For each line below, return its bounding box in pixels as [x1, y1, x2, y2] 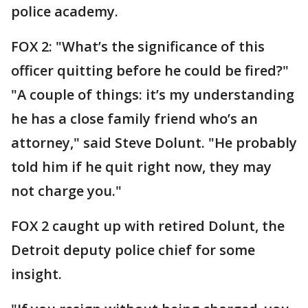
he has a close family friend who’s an [11, 109, 258, 128]
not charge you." [11, 181, 122, 200]
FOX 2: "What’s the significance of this [11, 37, 265, 56]
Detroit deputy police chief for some [11, 241, 255, 259]
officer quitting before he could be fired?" [11, 61, 289, 80]
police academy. [11, 2, 118, 21]
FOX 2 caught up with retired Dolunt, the [11, 217, 285, 235]
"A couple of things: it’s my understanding [11, 85, 294, 104]
